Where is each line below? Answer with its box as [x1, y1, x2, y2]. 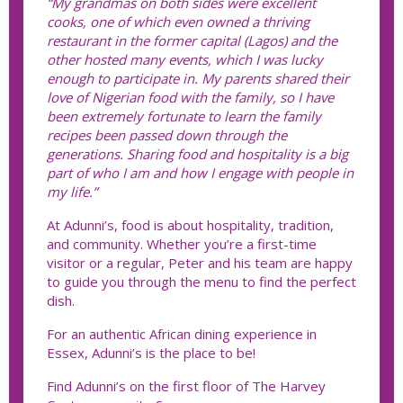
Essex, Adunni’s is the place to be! [47, 343, 255, 362]
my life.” [47, 182, 97, 201]
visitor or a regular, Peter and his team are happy [47, 253, 353, 272]
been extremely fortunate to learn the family [47, 106, 321, 125]
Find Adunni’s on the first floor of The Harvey [47, 376, 326, 395]
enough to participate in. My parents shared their [47, 68, 349, 87]
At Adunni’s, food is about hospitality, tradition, [47, 215, 334, 234]
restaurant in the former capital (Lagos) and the [47, 31, 337, 49]
